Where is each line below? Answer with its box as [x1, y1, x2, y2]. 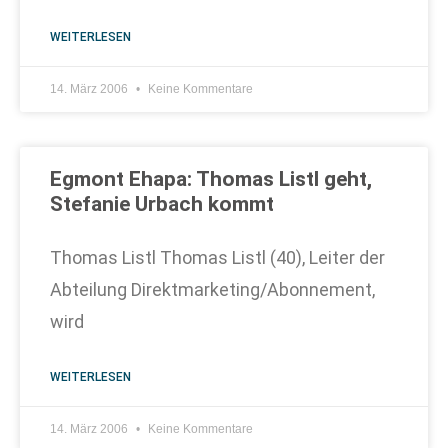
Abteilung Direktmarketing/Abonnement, [50, 279, 375, 300]
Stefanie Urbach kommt [50, 192, 274, 216]
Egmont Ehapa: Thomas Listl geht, [50, 167, 372, 191]
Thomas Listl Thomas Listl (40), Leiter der [50, 247, 385, 268]
